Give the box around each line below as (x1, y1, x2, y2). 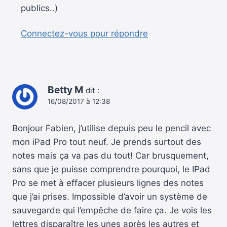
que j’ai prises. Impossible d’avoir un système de (12, 192, 207, 202)
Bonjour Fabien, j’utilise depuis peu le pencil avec (12, 123, 211, 134)
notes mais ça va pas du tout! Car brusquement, (12, 150, 209, 161)
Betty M (48, 84, 83, 96)
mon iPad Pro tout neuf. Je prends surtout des (12, 137, 201, 147)
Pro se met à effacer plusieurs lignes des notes (12, 178, 204, 188)
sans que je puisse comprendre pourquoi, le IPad (12, 164, 210, 175)
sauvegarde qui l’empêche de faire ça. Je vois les (12, 205, 212, 216)
